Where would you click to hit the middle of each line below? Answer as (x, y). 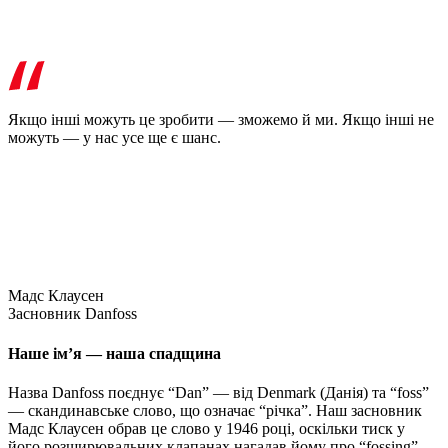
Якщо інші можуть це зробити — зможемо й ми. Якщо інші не (221, 120)
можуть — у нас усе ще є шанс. (114, 138)
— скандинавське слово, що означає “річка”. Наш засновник (215, 410)
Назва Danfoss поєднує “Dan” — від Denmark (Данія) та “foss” (218, 392)
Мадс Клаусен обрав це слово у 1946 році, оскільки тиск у (206, 428)
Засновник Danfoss (72, 314)
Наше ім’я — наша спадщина (114, 353)
